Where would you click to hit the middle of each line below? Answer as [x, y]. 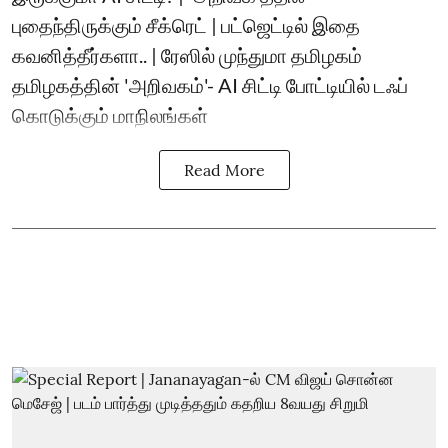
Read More [224, 170]
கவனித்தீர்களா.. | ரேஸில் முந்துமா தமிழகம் [187, 55]
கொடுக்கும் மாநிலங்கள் [110, 115]
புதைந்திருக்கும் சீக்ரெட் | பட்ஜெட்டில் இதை [186, 25]
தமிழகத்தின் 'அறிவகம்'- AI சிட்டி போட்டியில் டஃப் [210, 85]
